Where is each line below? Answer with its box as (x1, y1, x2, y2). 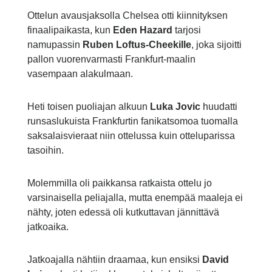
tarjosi (172, 25, 201, 36)
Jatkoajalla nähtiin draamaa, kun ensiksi (27, 254, 202, 265)
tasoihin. (27, 145, 64, 156)
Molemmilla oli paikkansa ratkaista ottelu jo (27, 178, 212, 189)
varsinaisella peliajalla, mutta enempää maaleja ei (27, 192, 243, 203)
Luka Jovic (149, 101, 200, 112)
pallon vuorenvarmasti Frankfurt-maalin (27, 54, 195, 65)
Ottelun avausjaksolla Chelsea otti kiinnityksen (27, 10, 228, 21)
